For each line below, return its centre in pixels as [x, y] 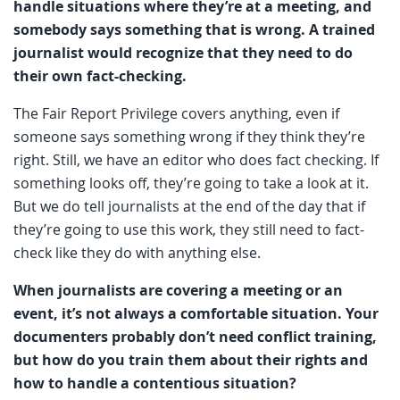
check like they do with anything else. [141, 252]
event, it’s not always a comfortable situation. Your [196, 313]
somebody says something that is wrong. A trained [194, 29]
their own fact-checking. [100, 75]
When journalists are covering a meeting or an [178, 290]
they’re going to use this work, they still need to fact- [189, 229]
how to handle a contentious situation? [157, 383]
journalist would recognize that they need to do [183, 52]
